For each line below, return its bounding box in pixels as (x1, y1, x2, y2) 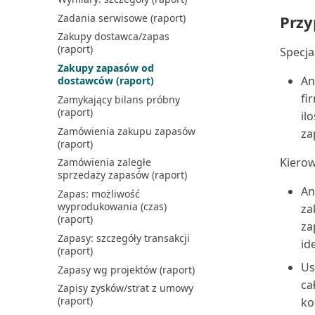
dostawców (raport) (57, 74, 154, 87)
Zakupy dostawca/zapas (57, 30, 169, 44)
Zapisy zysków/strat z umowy (57, 281, 193, 295)
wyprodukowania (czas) (57, 200, 167, 213)
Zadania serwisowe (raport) (57, 11, 186, 25)
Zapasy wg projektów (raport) (57, 262, 195, 276)
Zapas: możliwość (57, 187, 140, 200)
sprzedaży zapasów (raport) (57, 168, 187, 182)
